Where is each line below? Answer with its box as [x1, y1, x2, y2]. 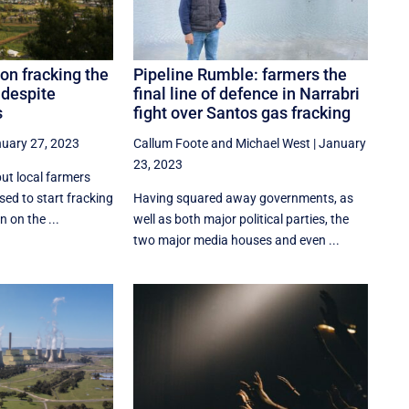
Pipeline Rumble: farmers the [133, 65, 348, 85]
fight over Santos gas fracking [133, 103, 351, 123]
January [319, 136, 367, 152]
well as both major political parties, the [133, 212, 350, 227]
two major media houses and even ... [133, 233, 341, 248]
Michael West [236, 136, 311, 152]
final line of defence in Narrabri [133, 84, 361, 104]
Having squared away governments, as [133, 191, 354, 206]
